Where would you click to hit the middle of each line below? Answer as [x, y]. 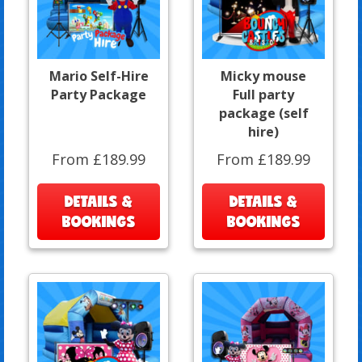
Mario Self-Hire [99, 76]
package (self [263, 113]
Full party [263, 94]
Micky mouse [263, 76]
